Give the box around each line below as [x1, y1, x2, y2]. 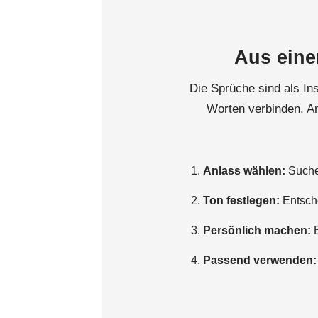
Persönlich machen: [203, 224, 311, 236]
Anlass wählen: [203, 165, 285, 177]
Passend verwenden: [203, 254, 317, 266]
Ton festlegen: [203, 194, 280, 207]
